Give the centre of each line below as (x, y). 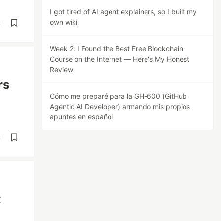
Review (62, 69)
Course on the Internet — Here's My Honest (120, 59)
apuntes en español (82, 117)
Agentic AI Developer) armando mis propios (120, 106)
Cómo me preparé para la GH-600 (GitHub (119, 96)
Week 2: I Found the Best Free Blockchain (117, 49)
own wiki (64, 22)
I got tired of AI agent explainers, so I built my (124, 12)
